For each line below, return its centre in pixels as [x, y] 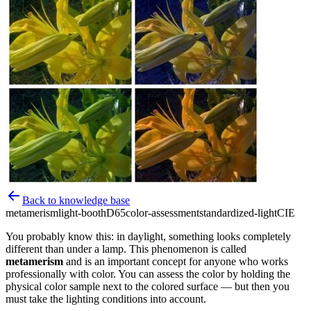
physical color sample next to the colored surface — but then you [148, 286]
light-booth [82, 212]
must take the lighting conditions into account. [106, 299]
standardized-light [238, 212]
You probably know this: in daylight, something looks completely [148, 236]
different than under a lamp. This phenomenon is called [126, 249]
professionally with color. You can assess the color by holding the [148, 274]
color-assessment [162, 212]
